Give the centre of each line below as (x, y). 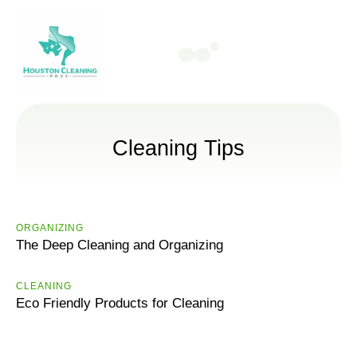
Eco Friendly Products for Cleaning (120, 303)
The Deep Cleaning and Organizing (120, 245)
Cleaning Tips (178, 148)
